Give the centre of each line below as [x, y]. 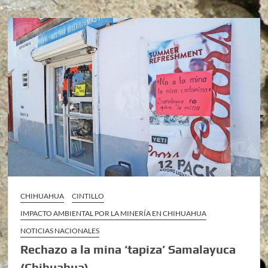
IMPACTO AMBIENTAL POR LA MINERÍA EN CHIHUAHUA [114, 214]
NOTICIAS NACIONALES [60, 231]
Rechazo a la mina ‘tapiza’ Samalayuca [128, 249]
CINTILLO [88, 196]
